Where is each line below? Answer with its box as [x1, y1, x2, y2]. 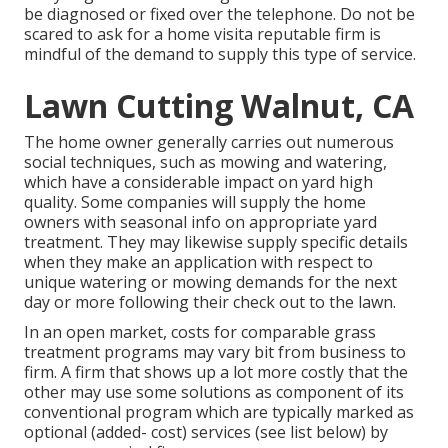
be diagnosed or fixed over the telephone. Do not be [24, 3, 415, 26]
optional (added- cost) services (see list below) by [24, 421, 388, 444]
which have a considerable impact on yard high [24, 171, 373, 194]
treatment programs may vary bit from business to [24, 341, 406, 364]
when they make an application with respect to [24, 251, 373, 274]
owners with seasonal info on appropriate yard [24, 211, 377, 234]
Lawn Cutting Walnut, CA [24, 84, 414, 128]
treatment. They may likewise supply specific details [24, 231, 408, 254]
